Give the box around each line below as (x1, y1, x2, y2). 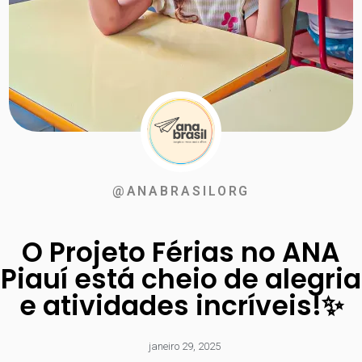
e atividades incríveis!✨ (19, 287, 343, 325)
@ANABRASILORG (112, 183, 250, 199)
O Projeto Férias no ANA (22, 234, 340, 271)
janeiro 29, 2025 (148, 340, 221, 352)
